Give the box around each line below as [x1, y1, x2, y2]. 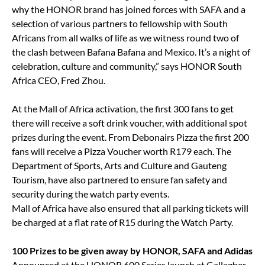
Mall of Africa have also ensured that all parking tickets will [12, 202, 248, 214]
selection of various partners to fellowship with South [12, 18, 228, 30]
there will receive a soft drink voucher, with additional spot [12, 117, 247, 129]
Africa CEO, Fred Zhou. [12, 75, 105, 86]
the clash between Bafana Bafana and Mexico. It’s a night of [12, 46, 250, 58]
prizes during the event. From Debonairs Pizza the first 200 [12, 131, 249, 143]
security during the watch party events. [12, 188, 169, 200]
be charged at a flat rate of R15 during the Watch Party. [12, 216, 233, 228]
